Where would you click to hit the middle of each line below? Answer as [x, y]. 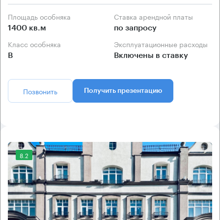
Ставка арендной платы [156, 16]
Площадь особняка [42, 16]
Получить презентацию [123, 91]
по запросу [135, 28]
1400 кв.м [27, 28]
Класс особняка [37, 44]
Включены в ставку [151, 56]
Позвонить [40, 91]
